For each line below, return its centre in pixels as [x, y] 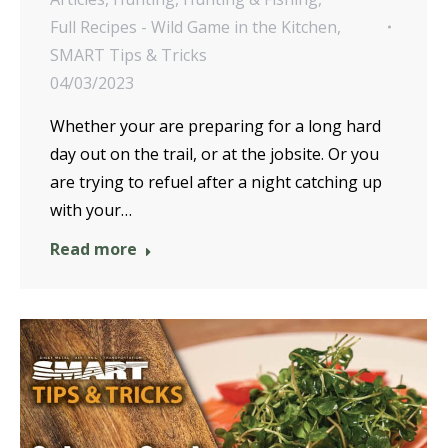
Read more [93, 249]
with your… [91, 210]
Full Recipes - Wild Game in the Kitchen [193, 27]
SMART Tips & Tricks [128, 55]
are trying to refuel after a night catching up [216, 182]
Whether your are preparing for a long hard [215, 126]
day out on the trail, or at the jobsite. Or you [214, 154]
